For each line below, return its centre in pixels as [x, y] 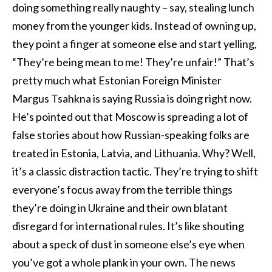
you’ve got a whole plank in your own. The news [124, 262]
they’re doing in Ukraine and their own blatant [120, 207]
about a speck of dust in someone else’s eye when [128, 244]
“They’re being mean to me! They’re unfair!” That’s [133, 62]
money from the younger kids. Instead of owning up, [134, 25]
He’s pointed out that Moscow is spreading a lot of [130, 116]
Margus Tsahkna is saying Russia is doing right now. [132, 98]
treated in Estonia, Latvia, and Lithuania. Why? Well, [134, 153]
